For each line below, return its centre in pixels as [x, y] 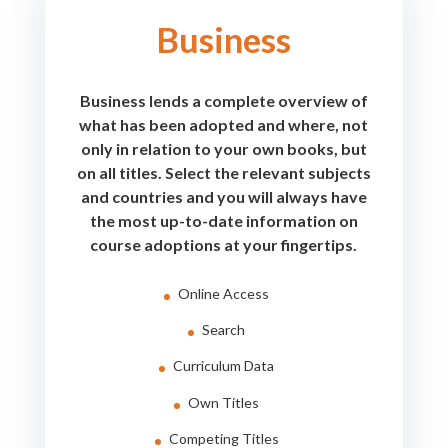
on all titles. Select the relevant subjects [223, 172]
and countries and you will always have [223, 196]
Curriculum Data [224, 366]
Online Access [224, 293]
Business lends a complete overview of [223, 100]
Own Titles [224, 402]
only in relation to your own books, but [223, 148]
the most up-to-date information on [223, 220]
